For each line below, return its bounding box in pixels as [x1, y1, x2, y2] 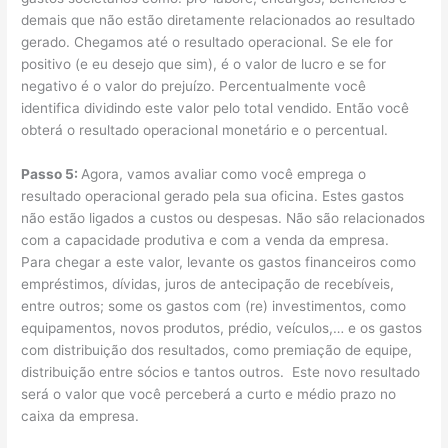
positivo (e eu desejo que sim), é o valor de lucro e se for [21, 55, 387, 72]
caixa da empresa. [21, 407, 140, 424]
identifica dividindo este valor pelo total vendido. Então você [21, 99, 410, 116]
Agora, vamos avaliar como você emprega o [81, 165, 367, 182]
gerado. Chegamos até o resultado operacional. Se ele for [21, 33, 394, 50]
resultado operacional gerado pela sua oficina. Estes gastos [21, 187, 405, 204]
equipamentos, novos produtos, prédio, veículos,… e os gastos [21, 319, 423, 336]
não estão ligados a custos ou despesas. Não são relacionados [21, 209, 426, 226]
